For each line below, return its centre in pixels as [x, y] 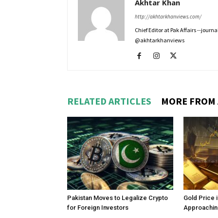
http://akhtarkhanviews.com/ [168, 17]
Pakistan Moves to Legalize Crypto [118, 198]
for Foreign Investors [98, 208]
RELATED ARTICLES [109, 101]
